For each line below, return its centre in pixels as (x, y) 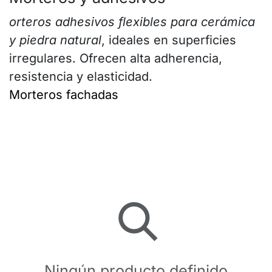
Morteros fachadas (64, 95)
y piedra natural (55, 40)
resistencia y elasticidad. (81, 76)
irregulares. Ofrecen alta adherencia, (116, 58)
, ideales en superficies (169, 40)
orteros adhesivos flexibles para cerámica (132, 22)
